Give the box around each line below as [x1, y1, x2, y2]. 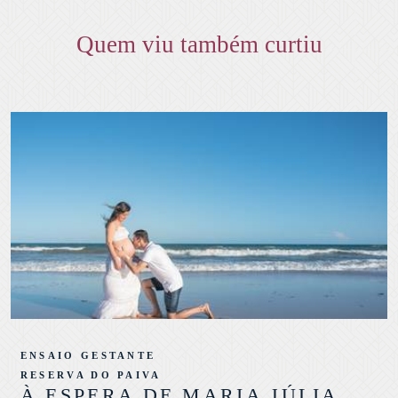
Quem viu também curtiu [76, 30, 322, 58]
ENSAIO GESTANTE [20, 349, 156, 361]
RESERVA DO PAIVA [20, 369, 162, 380]
